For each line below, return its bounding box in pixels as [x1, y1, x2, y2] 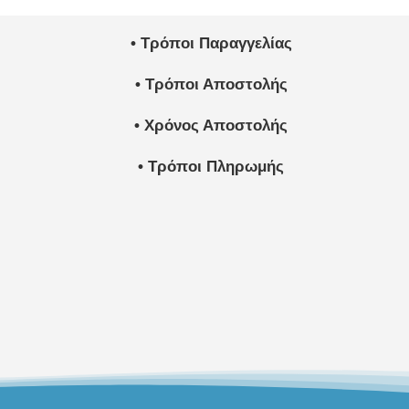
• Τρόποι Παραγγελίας [130, 35, 292, 53]
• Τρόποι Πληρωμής [138, 158, 285, 176]
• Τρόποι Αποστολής [134, 76, 288, 94]
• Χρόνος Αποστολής [134, 117, 288, 135]
